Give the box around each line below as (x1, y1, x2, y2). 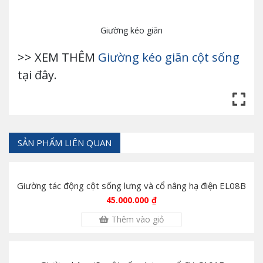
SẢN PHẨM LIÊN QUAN (18, 137, 112, 149)
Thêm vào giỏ (112, 214, 164, 225)
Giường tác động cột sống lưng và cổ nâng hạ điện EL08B (17, 180, 246, 192)
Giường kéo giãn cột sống (98, 49, 240, 66)
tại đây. (18, 67, 57, 83)
